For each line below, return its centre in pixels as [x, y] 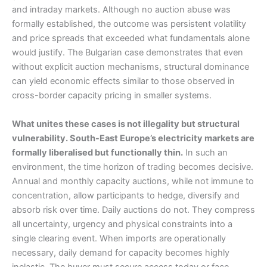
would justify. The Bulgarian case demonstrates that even [128, 53]
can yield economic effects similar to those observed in [123, 81]
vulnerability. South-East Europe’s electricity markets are [133, 138]
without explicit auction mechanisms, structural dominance [131, 67]
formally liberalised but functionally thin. [97, 152]
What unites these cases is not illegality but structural [126, 124]
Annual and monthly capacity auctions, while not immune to [133, 181]
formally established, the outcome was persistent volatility [129, 24]
